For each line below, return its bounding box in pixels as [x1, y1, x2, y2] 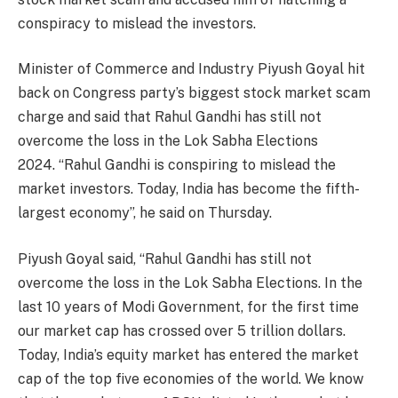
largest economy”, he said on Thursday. [18, 204, 275, 222]
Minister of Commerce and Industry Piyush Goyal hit [18, 60, 365, 78]
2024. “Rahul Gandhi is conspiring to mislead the [18, 156, 336, 174]
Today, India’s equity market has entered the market [18, 346, 359, 363]
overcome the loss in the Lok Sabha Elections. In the [18, 274, 362, 291]
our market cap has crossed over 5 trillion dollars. [18, 322, 346, 339]
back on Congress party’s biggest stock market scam [18, 84, 370, 102]
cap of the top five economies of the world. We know [18, 370, 363, 387]
